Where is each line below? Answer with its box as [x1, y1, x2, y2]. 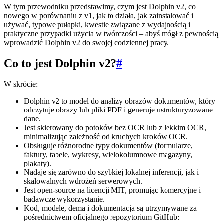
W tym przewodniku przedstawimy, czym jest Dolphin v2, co [4, 2, 196, 11]
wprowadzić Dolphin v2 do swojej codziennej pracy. [4, 38, 169, 47]
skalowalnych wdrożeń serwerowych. [24, 177, 142, 186]
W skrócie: [4, 80, 38, 89]
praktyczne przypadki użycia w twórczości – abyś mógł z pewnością [4, 29, 218, 38]
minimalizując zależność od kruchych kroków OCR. [24, 132, 188, 141]
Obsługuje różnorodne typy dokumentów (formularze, [24, 141, 193, 150]
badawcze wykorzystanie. [24, 195, 105, 204]
